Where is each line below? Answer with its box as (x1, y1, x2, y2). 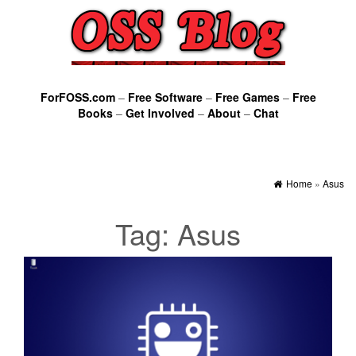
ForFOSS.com (40, 89, 115, 105)
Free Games (215, 89, 280, 105)
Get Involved (125, 105, 195, 121)
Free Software (127, 89, 203, 105)
